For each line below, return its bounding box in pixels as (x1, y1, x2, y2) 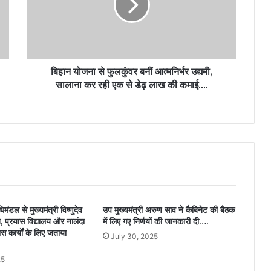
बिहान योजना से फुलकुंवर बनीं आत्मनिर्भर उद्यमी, (51, 66, 212, 78)
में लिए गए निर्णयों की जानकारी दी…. (102, 216, 208, 227)
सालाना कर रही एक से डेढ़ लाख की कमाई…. (55, 79, 208, 91)
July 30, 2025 (110, 232, 158, 241)
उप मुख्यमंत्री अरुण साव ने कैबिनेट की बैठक (102, 204, 235, 216)
